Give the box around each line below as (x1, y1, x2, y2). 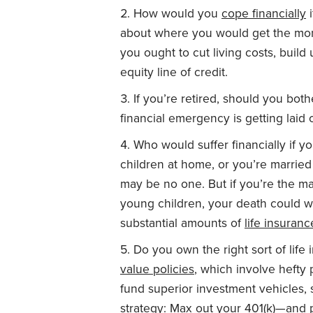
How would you (133, 6, 221, 21)
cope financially (221, 6, 306, 21)
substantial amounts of (120, 215, 245, 231)
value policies (120, 261, 194, 277)
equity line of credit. (120, 64, 228, 80)
